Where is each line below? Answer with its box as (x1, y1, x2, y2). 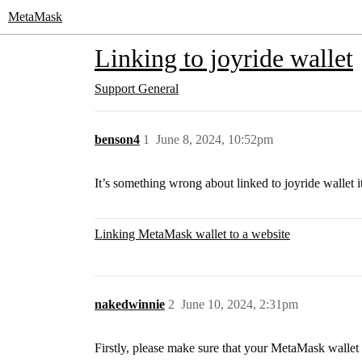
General (138, 82, 179, 95)
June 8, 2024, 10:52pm (156, 133, 273, 146)
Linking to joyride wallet (95, 44, 353, 73)
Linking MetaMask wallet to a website (95, 227, 290, 241)
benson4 (95, 133, 140, 146)
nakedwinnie (95, 297, 165, 311)
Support (95, 82, 135, 95)
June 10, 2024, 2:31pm (181, 297, 298, 311)
